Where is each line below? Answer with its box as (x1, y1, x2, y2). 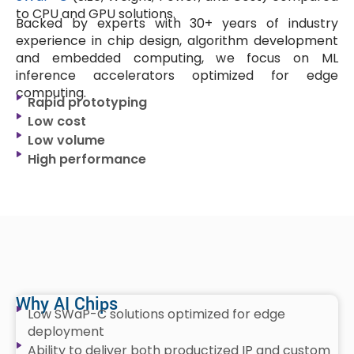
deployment (28, 322, 104, 341)
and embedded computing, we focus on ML (16, 48, 338, 67)
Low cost (28, 111, 86, 130)
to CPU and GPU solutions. (16, 4, 175, 23)
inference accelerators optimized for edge (16, 66, 338, 85)
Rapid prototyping (28, 92, 147, 111)
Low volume (28, 130, 105, 149)
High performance (28, 149, 146, 168)
